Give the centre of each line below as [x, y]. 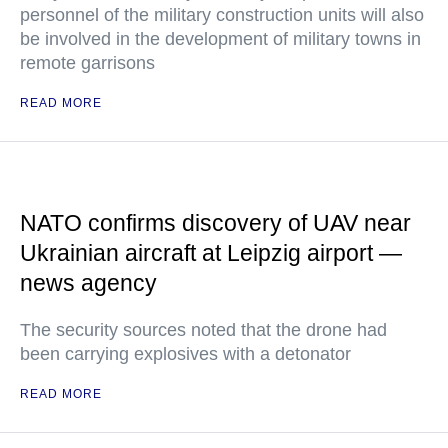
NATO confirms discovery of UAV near [215, 223]
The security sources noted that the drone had [203, 330]
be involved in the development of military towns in [220, 39]
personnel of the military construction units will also [222, 15]
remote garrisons [87, 63]
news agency [88, 283]
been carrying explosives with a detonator [185, 354]
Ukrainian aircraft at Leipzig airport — [211, 253]
